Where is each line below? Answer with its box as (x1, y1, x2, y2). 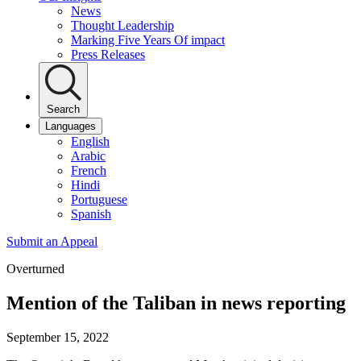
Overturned (6, 261, 64, 276)
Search (47, 102, 80, 115)
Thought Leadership (71, 18, 174, 32)
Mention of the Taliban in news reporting (6, 292, 346, 313)
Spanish (71, 206, 111, 221)
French (71, 163, 106, 177)
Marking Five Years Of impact (71, 32, 225, 47)
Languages (45, 119, 96, 132)
